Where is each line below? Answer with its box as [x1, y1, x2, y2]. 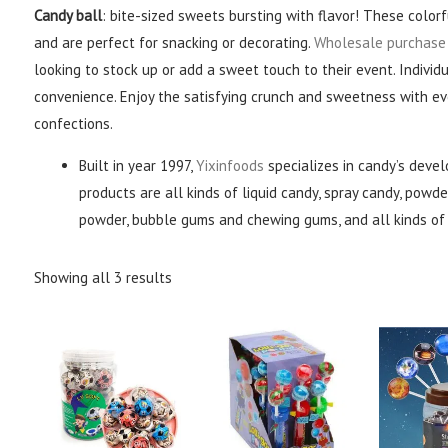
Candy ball [34, 5, 103, 25]
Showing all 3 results [34, 268, 173, 288]
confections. [34, 113, 114, 133]
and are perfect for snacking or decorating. [34, 32, 315, 52]
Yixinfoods [196, 155, 265, 175]
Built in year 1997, [79, 155, 197, 175]
